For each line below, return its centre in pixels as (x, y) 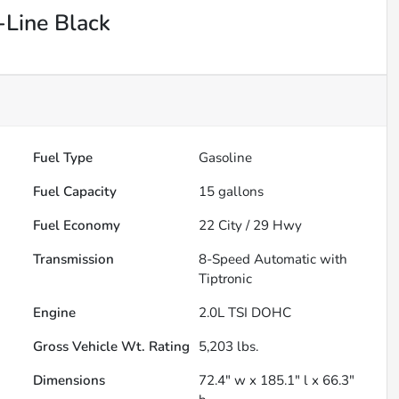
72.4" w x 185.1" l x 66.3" (277, 381)
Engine (55, 313)
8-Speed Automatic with (273, 260)
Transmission (74, 260)
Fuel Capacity (75, 192)
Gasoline (226, 158)
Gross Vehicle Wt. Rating (112, 347)
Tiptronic (226, 279)
